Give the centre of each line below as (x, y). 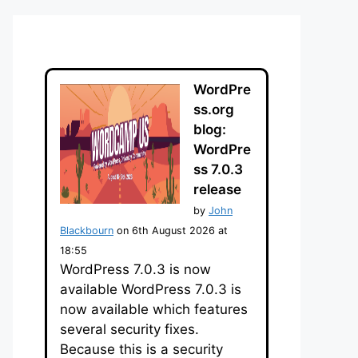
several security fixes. (129, 329)
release (217, 189)
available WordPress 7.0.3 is (151, 289)
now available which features (154, 309)
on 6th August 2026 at (171, 230)
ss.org (214, 109)
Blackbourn (87, 230)
